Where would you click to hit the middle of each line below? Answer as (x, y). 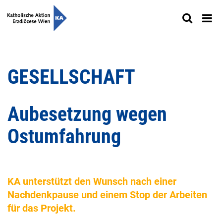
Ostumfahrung (64, 137)
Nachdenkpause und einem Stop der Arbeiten (107, 195)
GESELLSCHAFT (71, 77)
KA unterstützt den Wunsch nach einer (92, 182)
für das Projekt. (42, 208)
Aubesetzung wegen (87, 114)
